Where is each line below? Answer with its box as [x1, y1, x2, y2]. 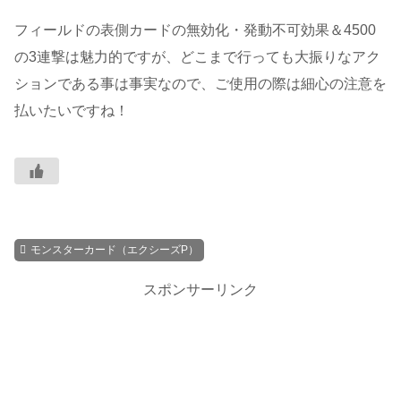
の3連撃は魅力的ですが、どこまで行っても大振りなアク [14, 49, 380, 65]
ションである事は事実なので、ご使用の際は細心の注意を [14, 76, 387, 92]
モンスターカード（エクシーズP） [30, 243, 199, 256]
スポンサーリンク [143, 281, 258, 297]
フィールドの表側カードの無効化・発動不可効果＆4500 [14, 22, 376, 38]
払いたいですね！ [14, 103, 129, 119]
